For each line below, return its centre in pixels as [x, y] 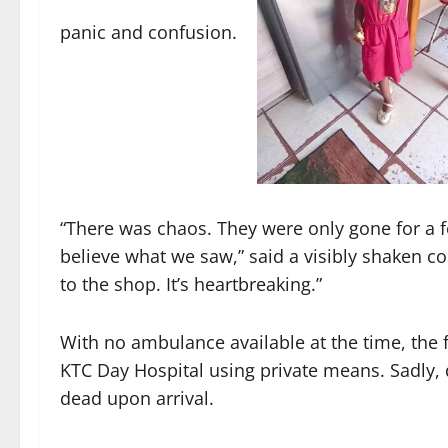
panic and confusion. [148, 31]
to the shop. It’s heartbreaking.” [191, 283]
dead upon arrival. [137, 397]
